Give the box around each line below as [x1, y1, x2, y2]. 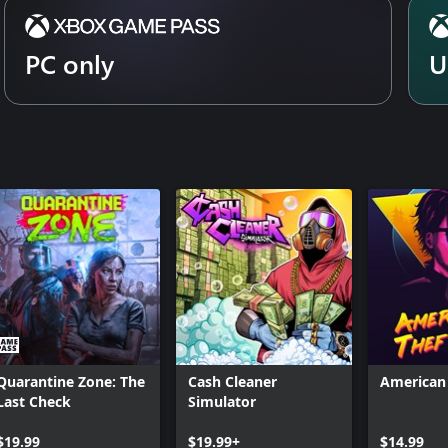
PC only [25, 46, 114, 81]
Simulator [188, 392, 256, 411]
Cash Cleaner [188, 372, 277, 391]
